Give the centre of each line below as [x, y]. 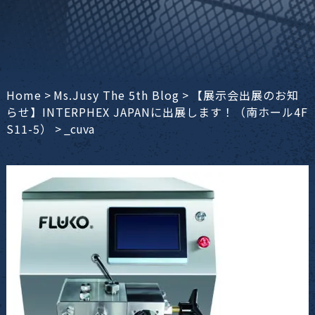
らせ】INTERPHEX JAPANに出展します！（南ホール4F [157, 112]
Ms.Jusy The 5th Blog [116, 95]
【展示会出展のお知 [245, 95]
